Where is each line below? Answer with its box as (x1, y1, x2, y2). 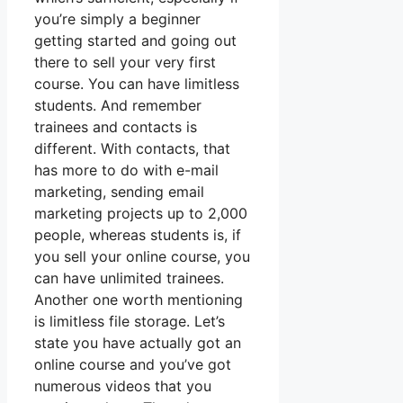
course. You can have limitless (34, 75, 239, 94)
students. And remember (34, 96, 201, 115)
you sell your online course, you (34, 247, 250, 266)
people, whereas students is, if (34, 226, 241, 245)
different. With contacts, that (34, 139, 230, 158)
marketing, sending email (34, 183, 204, 201)
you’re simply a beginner (34, 10, 201, 29)
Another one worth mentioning (34, 291, 243, 309)
